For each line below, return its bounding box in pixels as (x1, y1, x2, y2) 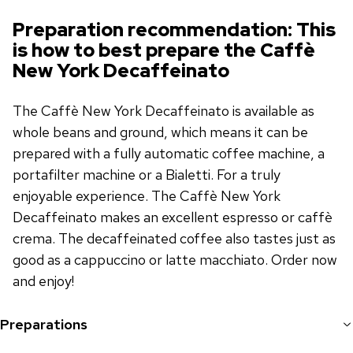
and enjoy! (13, 271, 74, 290)
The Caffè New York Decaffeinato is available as (13, 101, 314, 120)
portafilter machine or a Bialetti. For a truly (13, 165, 281, 184)
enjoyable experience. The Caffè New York (13, 186, 281, 205)
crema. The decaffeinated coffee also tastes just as (13, 229, 336, 247)
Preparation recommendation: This (13, 17, 336, 42)
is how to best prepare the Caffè (13, 37, 315, 62)
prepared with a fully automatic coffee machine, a (13, 143, 325, 162)
